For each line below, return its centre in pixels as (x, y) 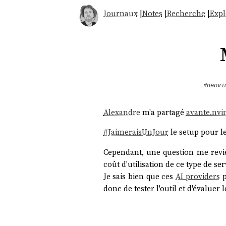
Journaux (120, 14)
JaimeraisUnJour (138, 132)
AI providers (198, 176)
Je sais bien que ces (139, 176)
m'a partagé (163, 112)
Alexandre (122, 112)
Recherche (186, 14)
